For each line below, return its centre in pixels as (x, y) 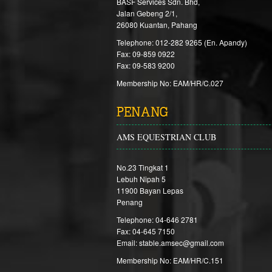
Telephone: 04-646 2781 (157, 219)
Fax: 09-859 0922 (146, 54)
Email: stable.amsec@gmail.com (170, 243)
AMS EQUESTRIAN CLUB (166, 137)
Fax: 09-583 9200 (146, 65)
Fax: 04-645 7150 (146, 231)
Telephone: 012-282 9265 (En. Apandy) (182, 42)
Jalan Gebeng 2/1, (147, 13)
